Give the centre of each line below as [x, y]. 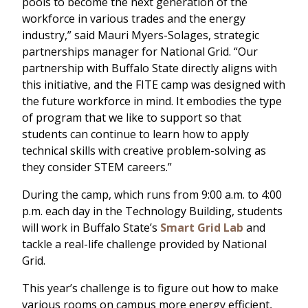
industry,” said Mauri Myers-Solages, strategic [141, 35]
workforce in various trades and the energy [134, 19]
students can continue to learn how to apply [135, 134]
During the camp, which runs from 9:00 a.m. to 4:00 [152, 195]
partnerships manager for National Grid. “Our [140, 52]
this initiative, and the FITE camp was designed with [154, 85]
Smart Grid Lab [202, 228]
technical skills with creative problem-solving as [144, 151]
